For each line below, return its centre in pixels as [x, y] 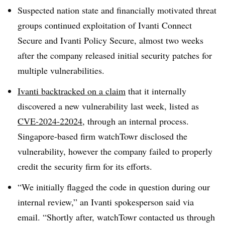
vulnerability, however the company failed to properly [115, 151]
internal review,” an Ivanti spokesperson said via [106, 202]
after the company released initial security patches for [115, 55]
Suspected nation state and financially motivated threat [117, 10]
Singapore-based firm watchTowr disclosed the [102, 136]
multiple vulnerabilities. [63, 70]
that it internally [156, 91]
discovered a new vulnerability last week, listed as [108, 106]
